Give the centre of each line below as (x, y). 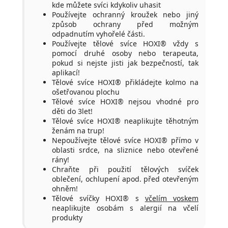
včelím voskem (172, 198)
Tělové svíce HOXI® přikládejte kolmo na (125, 82)
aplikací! (66, 72)
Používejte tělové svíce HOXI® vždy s (125, 43)
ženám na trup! (78, 130)
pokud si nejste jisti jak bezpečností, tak (125, 63)
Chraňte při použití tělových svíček (125, 169)
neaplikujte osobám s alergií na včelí (125, 208)
